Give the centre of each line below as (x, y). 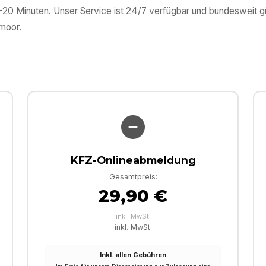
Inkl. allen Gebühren (133, 255)
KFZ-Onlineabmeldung (133, 160)
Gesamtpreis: (133, 177)
